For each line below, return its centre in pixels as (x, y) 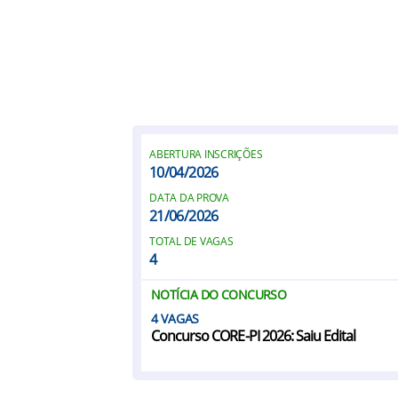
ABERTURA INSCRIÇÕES (206, 154)
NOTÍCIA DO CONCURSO (219, 295)
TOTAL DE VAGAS (191, 241)
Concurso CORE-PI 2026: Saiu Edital (254, 336)
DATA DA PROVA (189, 198)
